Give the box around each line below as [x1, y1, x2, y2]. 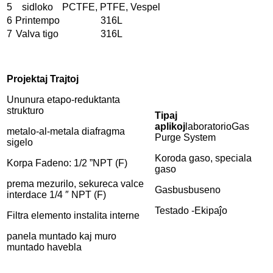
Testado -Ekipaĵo [155, 205, 227, 216]
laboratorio [185, 121, 232, 132]
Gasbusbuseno [155, 184, 221, 195]
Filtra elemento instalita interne [7, 210, 140, 221]
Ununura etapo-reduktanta [7, 94, 120, 105]
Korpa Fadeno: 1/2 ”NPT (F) [7, 157, 127, 168]
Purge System [155, 132, 216, 143]
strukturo [7, 105, 44, 116]
